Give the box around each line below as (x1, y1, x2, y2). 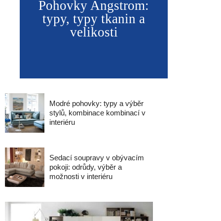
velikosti (70, 25, 118, 39)
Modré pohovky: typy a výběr (49, 99, 144, 108)
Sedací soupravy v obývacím (49, 153, 144, 162)
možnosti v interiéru (49, 172, 112, 181)
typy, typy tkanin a (42, 11, 145, 26)
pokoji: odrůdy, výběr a (49, 163, 122, 171)
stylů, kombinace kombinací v (49, 109, 146, 117)
